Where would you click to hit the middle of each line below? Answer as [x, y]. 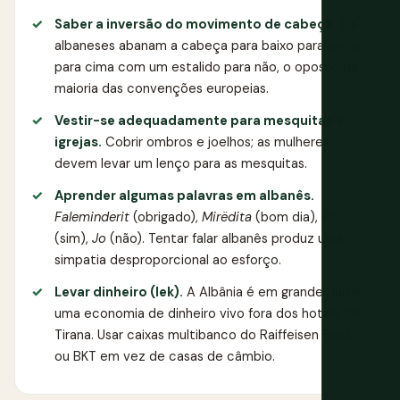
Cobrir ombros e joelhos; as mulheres [216, 142]
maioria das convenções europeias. [162, 88]
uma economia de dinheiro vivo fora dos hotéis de [207, 313]
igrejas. [78, 142]
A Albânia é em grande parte [272, 292]
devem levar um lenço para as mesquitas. [181, 163]
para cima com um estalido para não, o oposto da [206, 67]
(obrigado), [166, 217]
